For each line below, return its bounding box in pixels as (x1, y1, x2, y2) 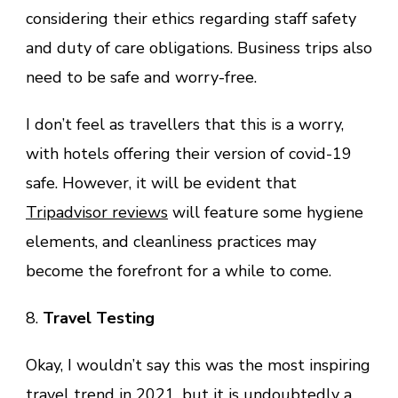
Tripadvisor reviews (26, 201, 168, 223)
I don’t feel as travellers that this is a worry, (26, 113, 344, 135)
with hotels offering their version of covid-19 (26, 142, 352, 164)
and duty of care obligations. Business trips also (26, 36, 372, 59)
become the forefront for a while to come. (26, 259, 331, 282)
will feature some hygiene (168, 201, 363, 223)
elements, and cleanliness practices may (26, 230, 316, 252)
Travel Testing (43, 306, 155, 329)
